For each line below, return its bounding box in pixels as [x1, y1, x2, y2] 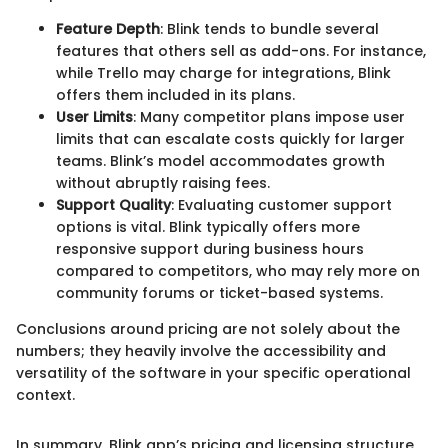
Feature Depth [56, 18, 160, 39]
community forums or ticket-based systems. [56, 282, 383, 303]
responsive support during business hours [56, 238, 364, 259]
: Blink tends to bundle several [160, 18, 379, 39]
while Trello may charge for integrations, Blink [56, 62, 391, 83]
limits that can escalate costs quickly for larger [56, 128, 405, 149]
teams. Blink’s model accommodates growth [56, 150, 385, 171]
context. [16, 384, 75, 405]
